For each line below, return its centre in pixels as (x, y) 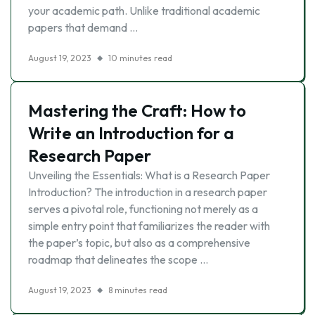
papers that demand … (83, 27)
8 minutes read (138, 290)
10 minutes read (140, 58)
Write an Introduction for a (131, 133)
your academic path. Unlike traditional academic (144, 11)
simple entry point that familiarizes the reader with (149, 226)
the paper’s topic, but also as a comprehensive (139, 243)
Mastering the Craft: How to (137, 110)
